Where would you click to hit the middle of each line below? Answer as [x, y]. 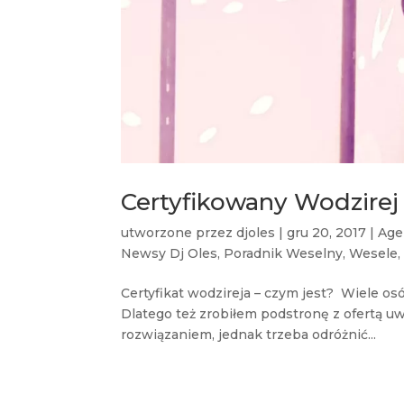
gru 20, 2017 [327, 232]
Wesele [374, 253]
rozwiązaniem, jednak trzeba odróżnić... [249, 334]
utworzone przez [179, 232]
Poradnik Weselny [284, 253]
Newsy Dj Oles [170, 253]
